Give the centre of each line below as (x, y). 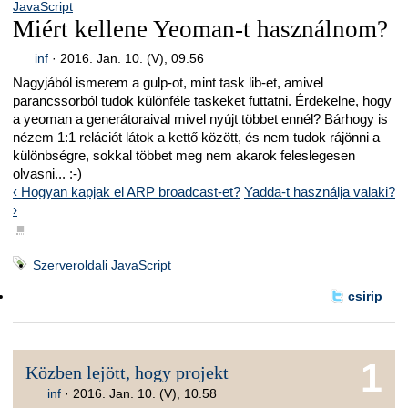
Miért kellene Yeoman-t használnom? (200, 29)
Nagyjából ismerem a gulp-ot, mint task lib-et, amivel (168, 83)
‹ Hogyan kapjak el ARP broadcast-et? (127, 192)
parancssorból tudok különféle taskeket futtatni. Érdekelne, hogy (202, 101)
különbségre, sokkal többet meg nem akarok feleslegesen (184, 156)
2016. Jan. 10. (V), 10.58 (145, 393)
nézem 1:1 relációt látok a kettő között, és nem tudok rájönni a (196, 138)
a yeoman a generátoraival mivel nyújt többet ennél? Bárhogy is (200, 119)
